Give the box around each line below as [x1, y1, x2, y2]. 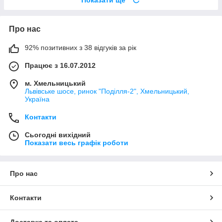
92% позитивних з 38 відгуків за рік [25, 43, 136, 52]
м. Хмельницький [25, 79, 86, 87]
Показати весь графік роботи [25, 138, 128, 147]
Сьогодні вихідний [25, 130, 91, 139]
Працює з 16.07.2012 [25, 61, 96, 69]
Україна [25, 95, 50, 103]
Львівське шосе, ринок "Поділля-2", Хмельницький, [25, 87, 189, 95]
